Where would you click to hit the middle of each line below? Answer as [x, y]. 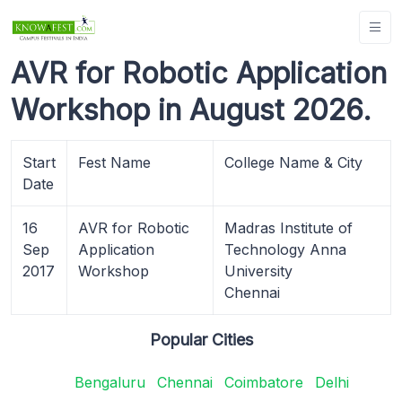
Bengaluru [110, 382]
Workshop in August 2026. [191, 109]
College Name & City [293, 162]
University [258, 271]
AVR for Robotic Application [199, 73]
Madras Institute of [288, 227]
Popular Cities [201, 339]
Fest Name [114, 162]
